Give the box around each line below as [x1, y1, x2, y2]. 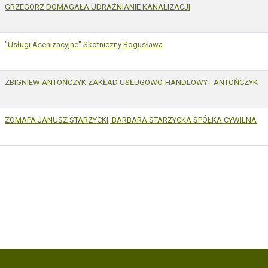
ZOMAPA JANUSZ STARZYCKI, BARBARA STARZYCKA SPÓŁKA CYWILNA [5, 115, 257, 124]
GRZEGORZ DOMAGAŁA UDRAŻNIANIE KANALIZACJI [5, 2, 190, 11]
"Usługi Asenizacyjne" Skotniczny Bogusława [5, 39, 163, 49]
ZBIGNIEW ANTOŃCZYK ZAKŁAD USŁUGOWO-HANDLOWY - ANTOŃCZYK [5, 77, 258, 87]
